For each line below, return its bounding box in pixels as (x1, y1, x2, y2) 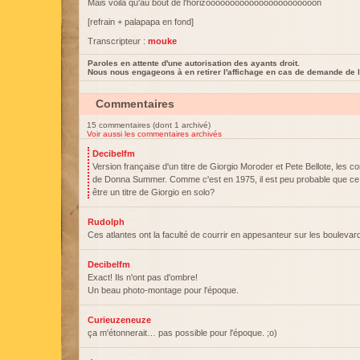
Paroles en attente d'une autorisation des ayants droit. (88, 59, 300, 67)
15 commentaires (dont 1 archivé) (87, 121, 211, 129)
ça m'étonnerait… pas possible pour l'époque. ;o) (88, 328, 277, 337)
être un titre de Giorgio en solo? (92, 187, 215, 197)
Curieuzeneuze (88, 315, 151, 325)
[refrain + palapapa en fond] (88, 17, 194, 27)
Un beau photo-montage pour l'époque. (88, 285, 239, 295)
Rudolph (88, 217, 125, 227)
